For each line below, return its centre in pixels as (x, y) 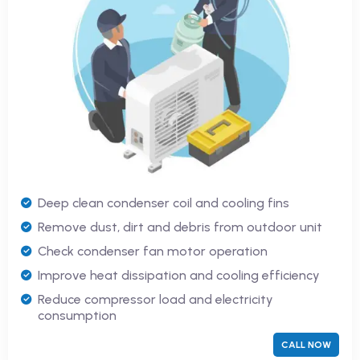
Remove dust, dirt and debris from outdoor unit (180, 227)
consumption (77, 315)
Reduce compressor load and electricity (155, 299)
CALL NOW (306, 344)
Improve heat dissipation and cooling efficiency (179, 275)
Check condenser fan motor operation (153, 251)
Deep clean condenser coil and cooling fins (164, 202)
